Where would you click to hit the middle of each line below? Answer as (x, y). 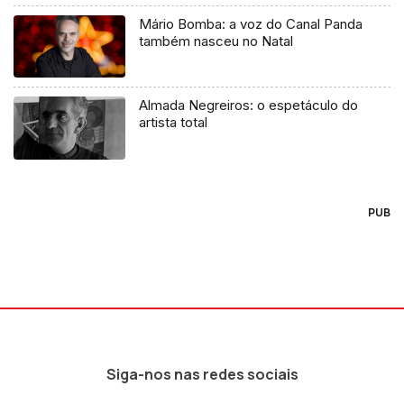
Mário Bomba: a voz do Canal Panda (251, 23)
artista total (174, 123)
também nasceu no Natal (216, 41)
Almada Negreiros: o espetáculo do (249, 106)
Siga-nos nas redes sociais (202, 375)
